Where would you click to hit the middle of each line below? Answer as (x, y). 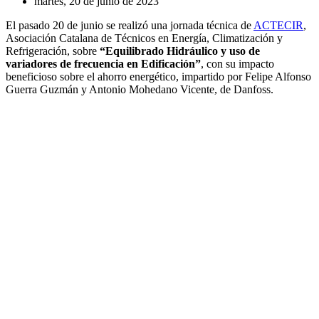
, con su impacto (237, 63)
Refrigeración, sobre (53, 51)
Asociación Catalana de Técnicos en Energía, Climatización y (144, 38)
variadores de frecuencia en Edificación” (103, 63)
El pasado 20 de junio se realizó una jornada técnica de (130, 25)
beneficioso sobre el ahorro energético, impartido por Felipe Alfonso (158, 76)
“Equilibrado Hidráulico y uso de (180, 51)
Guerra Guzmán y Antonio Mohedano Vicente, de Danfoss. (140, 89)
